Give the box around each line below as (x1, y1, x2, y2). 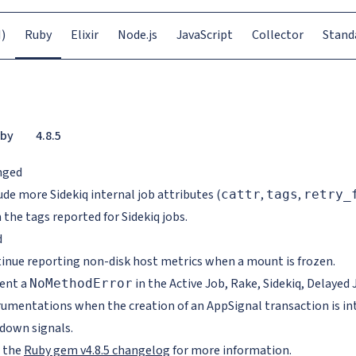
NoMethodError (29, 276, 133, 291)
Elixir (70, 26, 99, 44)
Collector (251, 26, 304, 44)
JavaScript (176, 26, 233, 44)
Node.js (117, 26, 157, 44)
